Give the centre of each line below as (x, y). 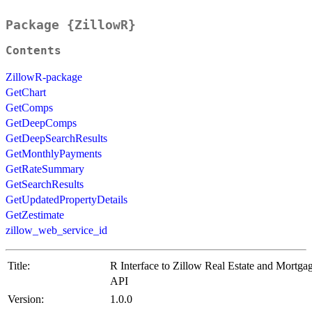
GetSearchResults (45, 185)
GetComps (29, 108)
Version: (26, 299)
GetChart (26, 93)
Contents (33, 51)
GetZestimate (35, 215)
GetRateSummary (45, 169)
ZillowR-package (44, 77)
